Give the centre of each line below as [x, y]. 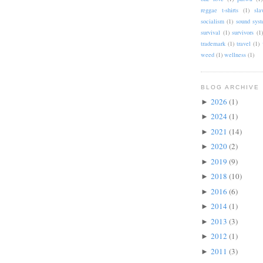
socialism [213, 21]
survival [210, 33]
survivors [243, 33]
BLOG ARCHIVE [230, 87]
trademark [213, 44]
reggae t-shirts [220, 10]
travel [244, 44]
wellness [235, 55]
